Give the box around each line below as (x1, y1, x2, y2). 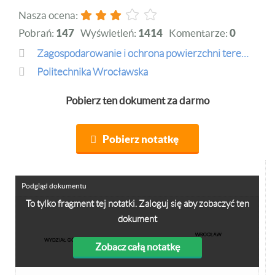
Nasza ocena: (18, 9, 80, 21)
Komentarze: (169, 27, 230, 39)
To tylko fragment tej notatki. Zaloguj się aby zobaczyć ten (25, 199, 249, 209)
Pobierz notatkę (103, 133, 179, 145)
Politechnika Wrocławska (37, 66, 148, 77)
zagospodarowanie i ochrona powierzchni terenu (44, 48, 241, 59)
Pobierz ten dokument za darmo (66, 95, 209, 106)
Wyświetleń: (80, 27, 138, 39)
